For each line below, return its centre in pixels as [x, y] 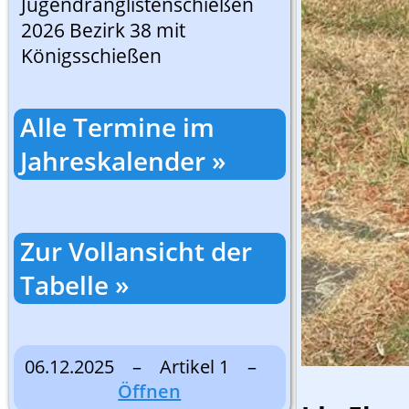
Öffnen [150, 391]
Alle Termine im [117, 127]
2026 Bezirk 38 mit [103, 30]
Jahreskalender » [123, 161]
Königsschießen [91, 56]
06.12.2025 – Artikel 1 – [149, 367]
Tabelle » [75, 285]
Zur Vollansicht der [136, 251]
